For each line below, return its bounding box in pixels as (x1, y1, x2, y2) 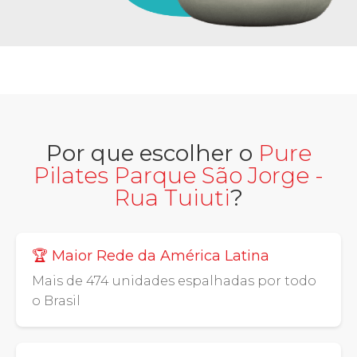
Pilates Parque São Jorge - (33, 162, 324, 190)
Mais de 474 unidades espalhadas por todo (32, 273, 316, 289)
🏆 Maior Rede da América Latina (32, 247, 269, 265)
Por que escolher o (45, 139, 258, 167)
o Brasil (32, 293, 80, 309)
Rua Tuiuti (114, 184, 230, 212)
